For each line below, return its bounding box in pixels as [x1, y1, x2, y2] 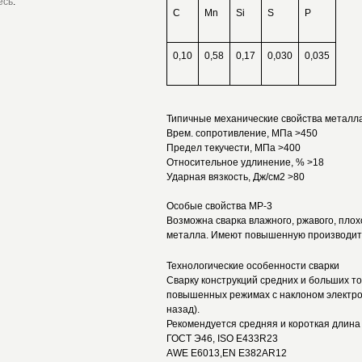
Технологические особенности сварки [166, 260, 339, 271]
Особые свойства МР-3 [166, 200, 272, 212]
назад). [166, 304, 200, 315]
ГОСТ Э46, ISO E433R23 [166, 333, 278, 344]
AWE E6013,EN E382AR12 [166, 347, 289, 359]
